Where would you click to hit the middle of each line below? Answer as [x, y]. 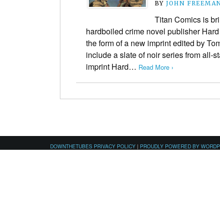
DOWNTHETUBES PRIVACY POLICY [93, 146]
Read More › [156, 67]
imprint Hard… [112, 66]
